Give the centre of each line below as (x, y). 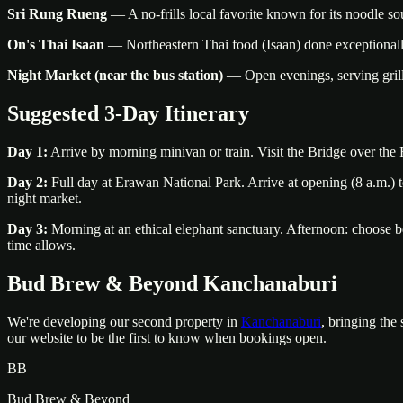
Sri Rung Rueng (57, 13)
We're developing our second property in (124, 321)
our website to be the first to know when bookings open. (167, 337)
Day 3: (27, 228)
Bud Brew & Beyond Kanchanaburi (172, 283)
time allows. (41, 245)
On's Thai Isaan (56, 44)
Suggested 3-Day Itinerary (128, 113)
